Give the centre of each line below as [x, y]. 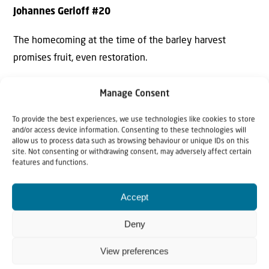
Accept [134, 197]
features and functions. [50, 163]
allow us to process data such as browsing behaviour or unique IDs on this [131, 141]
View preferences [134, 251]
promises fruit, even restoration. [80, 58]
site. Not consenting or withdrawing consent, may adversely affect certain [132, 152]
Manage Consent [134, 94]
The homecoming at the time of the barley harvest [119, 41]
